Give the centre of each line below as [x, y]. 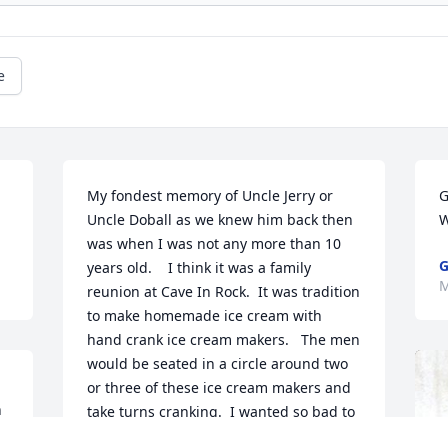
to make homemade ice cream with [205, 316]
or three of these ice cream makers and [219, 388]
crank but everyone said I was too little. [219, 436]
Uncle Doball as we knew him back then [220, 220]
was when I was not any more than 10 [214, 244]
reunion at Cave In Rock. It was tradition [224, 292]
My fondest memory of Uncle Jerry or [210, 196]
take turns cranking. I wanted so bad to [221, 412]
